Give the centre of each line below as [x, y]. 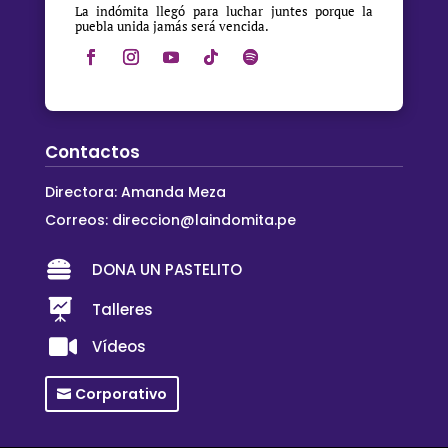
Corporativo [120, 393]
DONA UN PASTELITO [166, 270]
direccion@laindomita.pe [203, 220]
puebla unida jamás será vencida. [171, 26]
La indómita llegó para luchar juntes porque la [224, 11]
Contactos [92, 152]
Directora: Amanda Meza [135, 192]
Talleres [122, 310]
